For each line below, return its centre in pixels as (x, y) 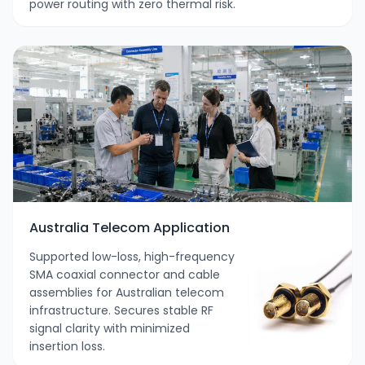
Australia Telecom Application (130, 228)
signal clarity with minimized (110, 329)
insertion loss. (67, 347)
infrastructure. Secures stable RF (121, 311)
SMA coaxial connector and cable (125, 275)
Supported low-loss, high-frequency (132, 257)
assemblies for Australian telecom (127, 293)
